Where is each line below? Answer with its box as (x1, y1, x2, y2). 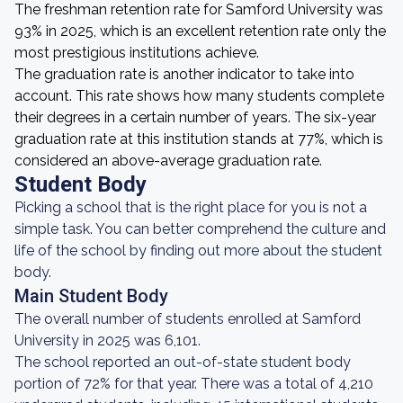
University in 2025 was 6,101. (14, 332, 201, 349)
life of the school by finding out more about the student (14, 242, 382, 259)
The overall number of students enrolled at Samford (14, 310, 361, 327)
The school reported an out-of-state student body (14, 354, 351, 371)
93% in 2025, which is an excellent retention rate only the (14, 22, 386, 40)
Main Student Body (14, 285, 168, 307)
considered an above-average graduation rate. (14, 152, 322, 169)
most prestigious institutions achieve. (14, 44, 259, 61)
